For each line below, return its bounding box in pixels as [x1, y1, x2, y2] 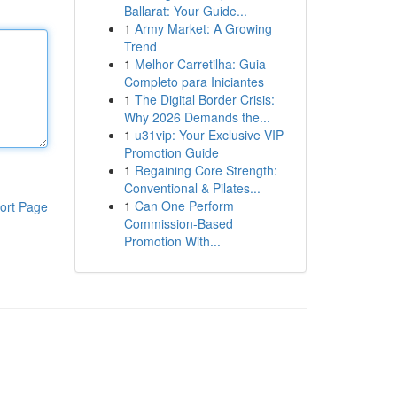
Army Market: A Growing [134, 19, 272, 37]
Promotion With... [123, 232, 221, 250]
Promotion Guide [123, 144, 219, 161]
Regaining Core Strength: [134, 161, 277, 179]
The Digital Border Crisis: [134, 90, 275, 108]
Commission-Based [123, 214, 233, 232]
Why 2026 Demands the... [123, 108, 270, 126]
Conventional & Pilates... [123, 179, 261, 197]
